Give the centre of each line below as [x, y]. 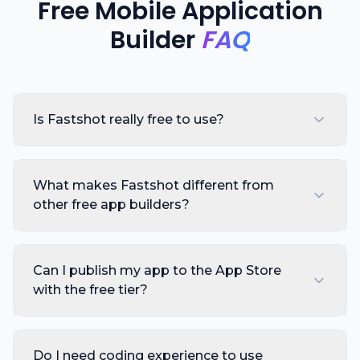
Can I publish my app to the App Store [157, 270]
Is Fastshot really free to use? [129, 119]
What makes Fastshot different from [153, 185]
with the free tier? [90, 290]
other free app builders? [111, 205]
